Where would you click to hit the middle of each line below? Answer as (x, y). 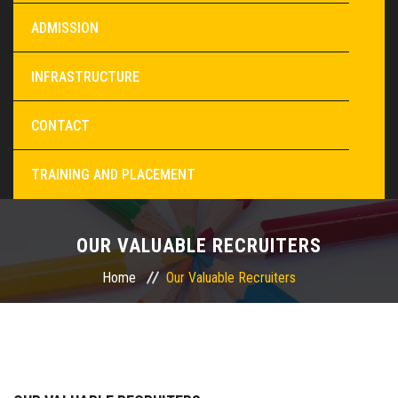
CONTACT (60, 126)
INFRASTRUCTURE (85, 77)
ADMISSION (65, 28)
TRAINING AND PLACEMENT (113, 175)
